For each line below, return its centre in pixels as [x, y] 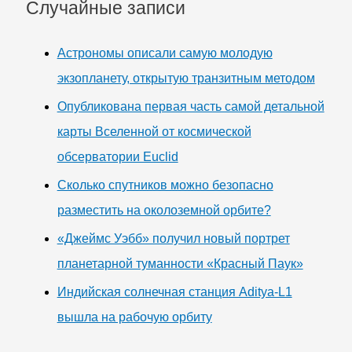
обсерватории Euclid [117, 156]
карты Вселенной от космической [154, 131]
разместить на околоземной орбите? [164, 210]
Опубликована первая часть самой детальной [191, 106]
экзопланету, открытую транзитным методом [186, 78]
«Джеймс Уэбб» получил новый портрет [173, 238]
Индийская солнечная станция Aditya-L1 [174, 291]
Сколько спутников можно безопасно [165, 185]
